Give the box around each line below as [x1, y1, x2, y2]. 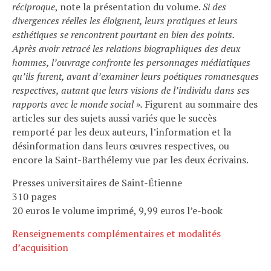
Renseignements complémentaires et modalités [12, 227, 221, 240]
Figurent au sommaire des [145, 97, 258, 111]
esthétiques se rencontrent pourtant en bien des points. [12, 28, 234, 41]
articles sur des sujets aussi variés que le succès [12, 111, 217, 125]
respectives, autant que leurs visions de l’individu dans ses [12, 83, 250, 97]
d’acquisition [12, 241, 68, 254]
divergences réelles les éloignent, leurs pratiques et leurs [12, 14, 238, 27]
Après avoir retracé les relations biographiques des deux [12, 42, 240, 55]
